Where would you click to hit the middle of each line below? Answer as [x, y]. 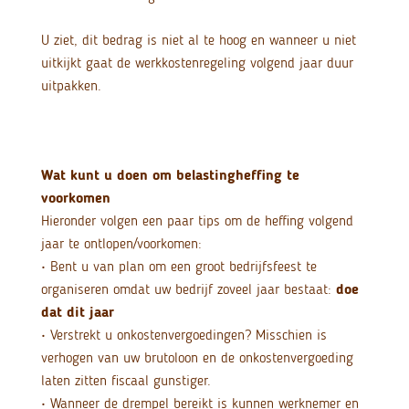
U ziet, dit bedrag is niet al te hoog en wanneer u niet [198, 40]
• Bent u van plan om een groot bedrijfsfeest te [178, 267]
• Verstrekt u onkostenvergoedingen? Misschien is [184, 335]
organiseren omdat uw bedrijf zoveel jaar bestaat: [188, 289]
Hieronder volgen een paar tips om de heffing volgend [197, 221]
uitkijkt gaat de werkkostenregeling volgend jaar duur [197, 63]
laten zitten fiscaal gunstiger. [126, 381]
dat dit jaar [77, 312]
